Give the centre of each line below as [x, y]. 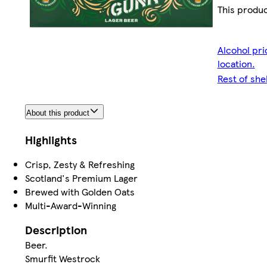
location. [236, 64]
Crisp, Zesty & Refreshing [80, 164]
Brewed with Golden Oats [80, 191]
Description [56, 229]
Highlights [51, 139]
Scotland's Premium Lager [81, 178]
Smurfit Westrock [63, 258]
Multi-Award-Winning [71, 205]
